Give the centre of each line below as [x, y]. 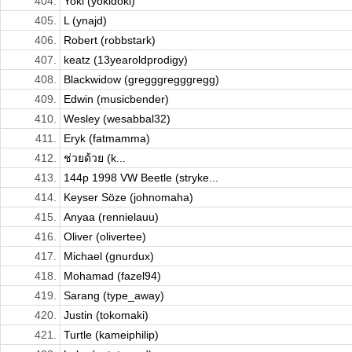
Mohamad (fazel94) [112, 276]
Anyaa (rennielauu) [111, 217]
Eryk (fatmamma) [107, 139]
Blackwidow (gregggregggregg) [141, 80]
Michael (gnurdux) [109, 257]
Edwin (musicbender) [116, 99]
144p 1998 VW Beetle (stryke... [141, 178]
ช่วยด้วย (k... [95, 158]
